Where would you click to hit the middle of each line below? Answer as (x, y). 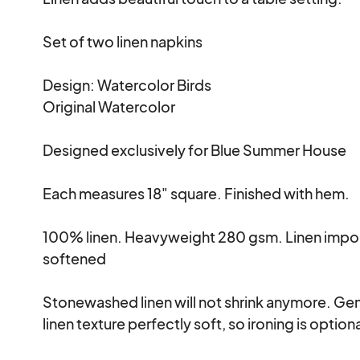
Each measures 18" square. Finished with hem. (196, 193)
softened (75, 258)
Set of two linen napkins (124, 41)
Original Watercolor (110, 106)
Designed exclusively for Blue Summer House (195, 149)
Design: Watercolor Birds (129, 84)
